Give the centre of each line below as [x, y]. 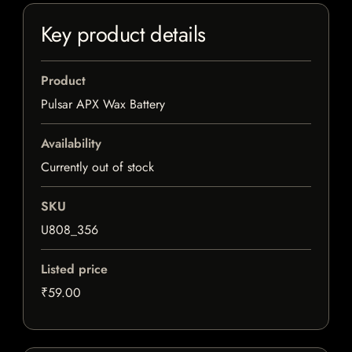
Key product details [123, 35]
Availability [71, 144]
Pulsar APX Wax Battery [103, 104]
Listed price [74, 269]
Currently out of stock [97, 167]
